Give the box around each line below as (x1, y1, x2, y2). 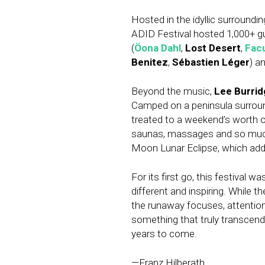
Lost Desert (185, 42, 241, 54)
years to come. (131, 228, 197, 240)
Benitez (131, 56, 168, 69)
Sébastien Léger (172, 56, 250, 69)
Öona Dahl (134, 42, 181, 54)
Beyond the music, (131, 85, 214, 98)
